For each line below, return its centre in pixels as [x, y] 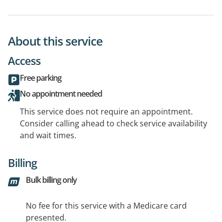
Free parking [41, 78]
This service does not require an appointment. [106, 111]
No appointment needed [61, 93]
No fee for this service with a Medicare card [106, 205]
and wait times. [48, 135]
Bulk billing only [51, 180]
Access [24, 60]
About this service [55, 41]
